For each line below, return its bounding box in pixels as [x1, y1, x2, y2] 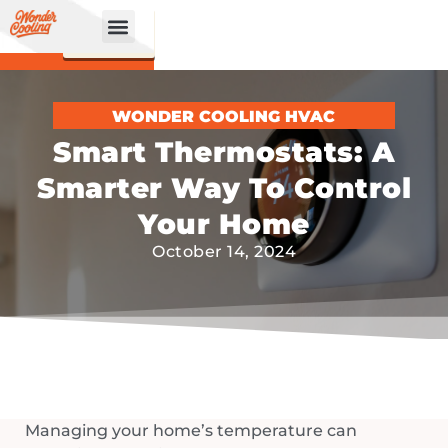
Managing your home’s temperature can [25, 420, 357, 440]
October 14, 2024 [152, 241, 296, 261]
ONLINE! [78, 32, 139, 47]
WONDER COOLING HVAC [112, 107, 336, 127]
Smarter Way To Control [37, 170, 411, 205]
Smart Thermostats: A [53, 134, 395, 169]
